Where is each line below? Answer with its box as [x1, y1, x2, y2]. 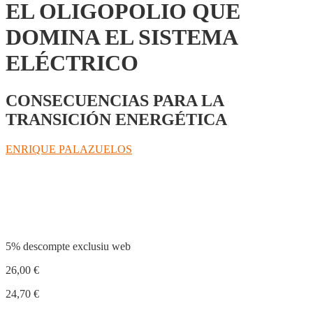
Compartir [6, 193, 83, 212]
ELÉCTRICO [6, 50, 138, 76]
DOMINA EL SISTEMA [6, 24, 237, 50]
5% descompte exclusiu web [6, 240, 131, 252]
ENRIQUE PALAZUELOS [6, 143, 132, 155]
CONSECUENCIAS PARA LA [6, 91, 224, 110]
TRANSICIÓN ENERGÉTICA [6, 110, 227, 129]
